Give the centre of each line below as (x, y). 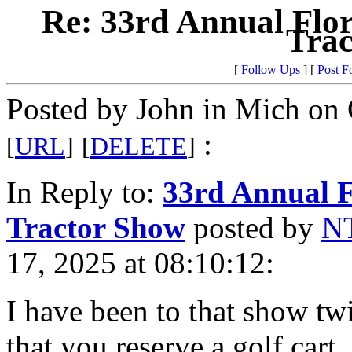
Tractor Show (96, 228)
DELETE (139, 147)
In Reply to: (84, 192)
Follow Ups (271, 70)
